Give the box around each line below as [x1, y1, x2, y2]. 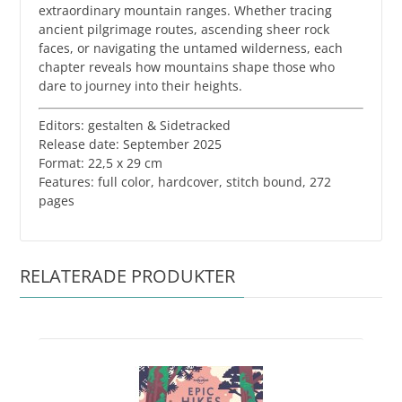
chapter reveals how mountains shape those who [39, 57, 336, 75]
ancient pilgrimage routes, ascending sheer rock [39, 20, 330, 38]
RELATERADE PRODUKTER [20, 263, 236, 288]
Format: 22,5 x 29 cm [39, 153, 163, 171]
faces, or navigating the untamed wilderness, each [39, 39, 344, 57]
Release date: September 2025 [39, 135, 223, 153]
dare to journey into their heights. [39, 76, 243, 94]
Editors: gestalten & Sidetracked [39, 116, 232, 134]
